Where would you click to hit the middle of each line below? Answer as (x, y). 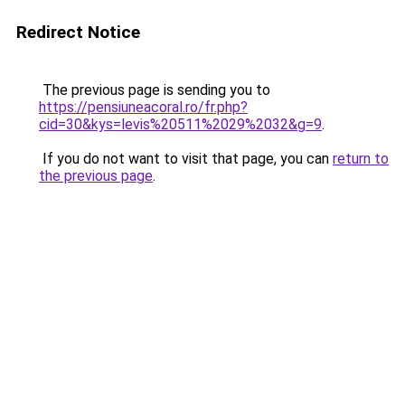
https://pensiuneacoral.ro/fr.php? (143, 107)
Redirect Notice (78, 32)
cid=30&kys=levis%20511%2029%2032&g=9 (180, 124)
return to (361, 159)
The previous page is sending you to (155, 90)
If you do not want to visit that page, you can (186, 159)
